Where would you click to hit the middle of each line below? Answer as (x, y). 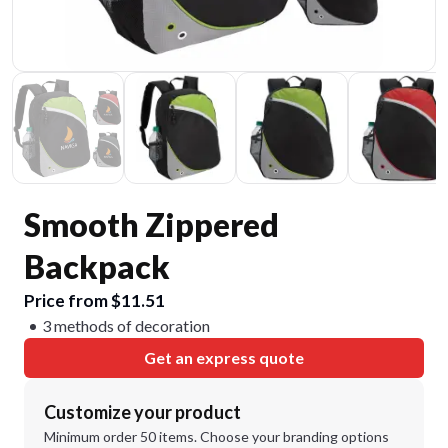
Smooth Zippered (151, 224)
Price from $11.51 (94, 300)
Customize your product (142, 412)
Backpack (97, 266)
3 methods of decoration (126, 325)
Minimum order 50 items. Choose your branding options (216, 436)
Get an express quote (224, 357)
